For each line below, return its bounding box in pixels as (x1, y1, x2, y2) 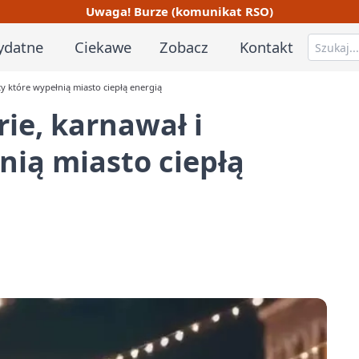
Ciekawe (74, 36, 131, 57)
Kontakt (240, 36, 294, 57)
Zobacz (159, 36, 209, 57)
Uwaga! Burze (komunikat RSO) (86, 2, 273, 19)
